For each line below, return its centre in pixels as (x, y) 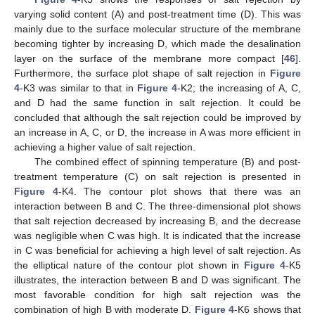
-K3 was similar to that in (78, 88)
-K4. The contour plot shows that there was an (180, 191)
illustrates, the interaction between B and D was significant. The (157, 279)
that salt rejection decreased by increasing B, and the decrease (157, 220)
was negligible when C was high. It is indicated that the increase (157, 235)
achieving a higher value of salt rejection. (105, 147)
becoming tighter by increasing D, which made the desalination (157, 43)
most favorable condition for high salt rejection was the (157, 294)
